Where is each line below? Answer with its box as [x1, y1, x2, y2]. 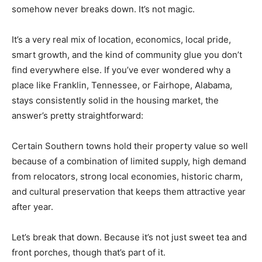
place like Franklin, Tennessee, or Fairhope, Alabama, [12, 79, 232, 91]
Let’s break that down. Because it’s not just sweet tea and [12, 231, 247, 243]
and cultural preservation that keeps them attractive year [12, 185, 246, 197]
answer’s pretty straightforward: [12, 109, 143, 121]
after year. [12, 201, 53, 212]
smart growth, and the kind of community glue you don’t [12, 49, 242, 60]
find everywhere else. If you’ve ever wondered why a [12, 64, 230, 75]
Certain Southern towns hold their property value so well [12, 140, 248, 151]
